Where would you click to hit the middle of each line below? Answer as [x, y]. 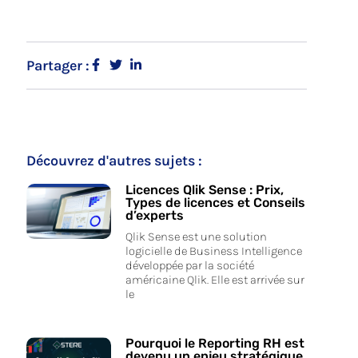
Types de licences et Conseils [215, 202]
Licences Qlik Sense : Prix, [204, 189]
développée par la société [189, 265]
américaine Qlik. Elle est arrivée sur [215, 279]
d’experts [154, 215]
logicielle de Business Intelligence [213, 251]
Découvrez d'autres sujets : [115, 160]
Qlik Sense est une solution [196, 236]
